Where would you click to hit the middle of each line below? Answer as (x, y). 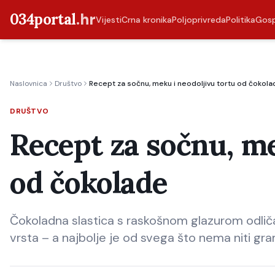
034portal (43, 19)
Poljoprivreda (199, 20)
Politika (240, 20)
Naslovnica (29, 83)
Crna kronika (146, 20)
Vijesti (108, 20)
